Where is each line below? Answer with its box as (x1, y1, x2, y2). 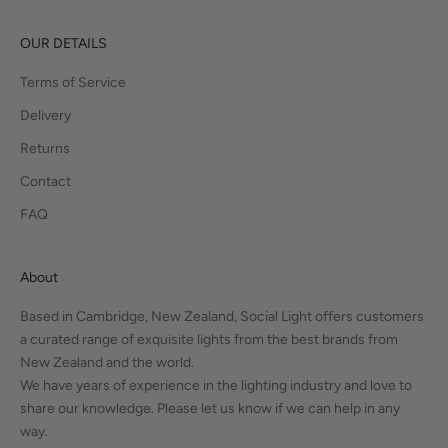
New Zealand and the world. (20, 354, 194, 372)
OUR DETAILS (20, 35, 107, 53)
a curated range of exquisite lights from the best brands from (20, 331, 398, 349)
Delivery (20, 107, 71, 125)
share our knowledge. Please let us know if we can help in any (20, 400, 400, 418)
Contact (20, 173, 71, 191)
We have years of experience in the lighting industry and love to (20, 377, 412, 395)
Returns (20, 140, 70, 158)
